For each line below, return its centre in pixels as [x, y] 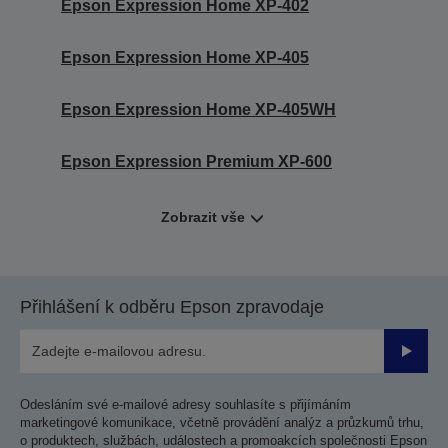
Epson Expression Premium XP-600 [196, 161]
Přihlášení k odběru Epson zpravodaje [172, 306]
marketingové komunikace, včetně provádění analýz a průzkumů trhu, [222, 422]
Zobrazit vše [202, 216]
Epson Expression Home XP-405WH [198, 109]
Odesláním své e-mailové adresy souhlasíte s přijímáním [185, 404]
